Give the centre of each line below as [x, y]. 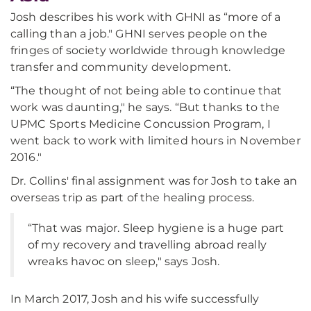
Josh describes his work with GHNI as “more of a [146, 17]
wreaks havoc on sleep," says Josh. [124, 261]
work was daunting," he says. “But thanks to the [145, 107]
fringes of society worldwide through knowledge [148, 50]
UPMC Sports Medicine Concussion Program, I [141, 124]
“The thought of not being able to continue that [146, 91]
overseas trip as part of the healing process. [133, 197]
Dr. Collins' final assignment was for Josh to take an [154, 181]
